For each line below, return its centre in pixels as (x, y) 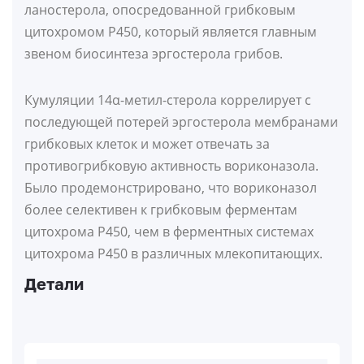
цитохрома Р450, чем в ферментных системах (169, 232)
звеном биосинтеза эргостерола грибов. (154, 54)
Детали (54, 284)
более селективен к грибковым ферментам (161, 210)
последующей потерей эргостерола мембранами (181, 122)
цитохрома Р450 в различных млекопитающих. (173, 254)
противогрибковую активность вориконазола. (171, 166)
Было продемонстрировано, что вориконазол (171, 188)
